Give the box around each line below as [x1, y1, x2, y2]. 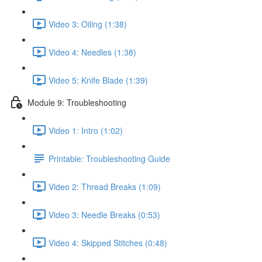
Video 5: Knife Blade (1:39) [49, 74, 148, 86]
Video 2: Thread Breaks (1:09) [49, 180, 161, 192]
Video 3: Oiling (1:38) [49, 18, 127, 30]
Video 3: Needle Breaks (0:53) [49, 208, 160, 220]
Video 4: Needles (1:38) [49, 46, 136, 58]
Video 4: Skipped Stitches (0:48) [49, 236, 167, 249]
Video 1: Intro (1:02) [49, 124, 123, 136]
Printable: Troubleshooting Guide [49, 152, 170, 164]
